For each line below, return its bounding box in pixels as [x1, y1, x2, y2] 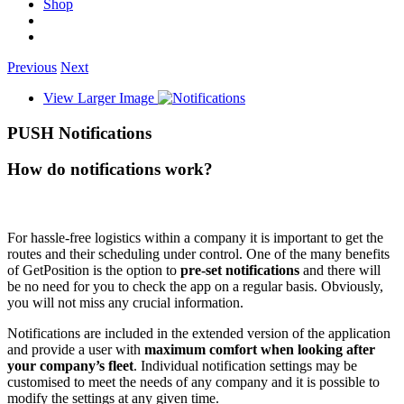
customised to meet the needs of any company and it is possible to [7, 373, 380, 390]
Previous [7, 60, 57, 75]
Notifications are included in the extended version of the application [7, 325, 390, 341]
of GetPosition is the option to [7, 262, 177, 278]
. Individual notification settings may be [133, 357, 357, 373]
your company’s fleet [7, 357, 133, 373]
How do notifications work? [7, 160, 213, 179]
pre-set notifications [177, 262, 299, 278]
